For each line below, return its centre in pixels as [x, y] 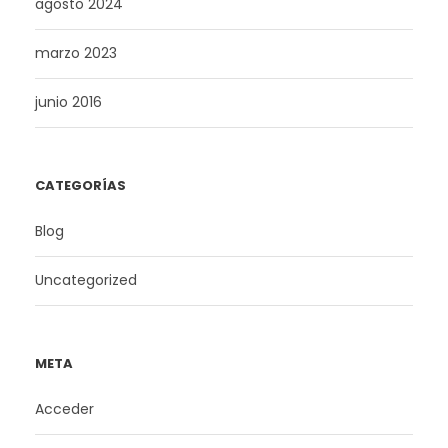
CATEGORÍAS [80, 186]
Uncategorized [86, 280]
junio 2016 [68, 102]
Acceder [64, 409]
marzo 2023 [76, 53]
